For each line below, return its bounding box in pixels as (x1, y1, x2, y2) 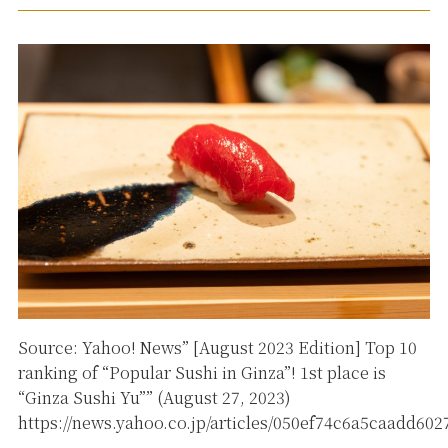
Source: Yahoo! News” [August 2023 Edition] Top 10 (17, 336, 417, 360)
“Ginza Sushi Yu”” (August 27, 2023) (17, 386, 291, 410)
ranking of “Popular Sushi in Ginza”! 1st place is (17, 361, 386, 385)
